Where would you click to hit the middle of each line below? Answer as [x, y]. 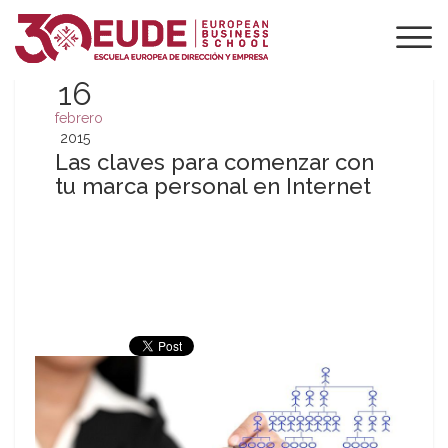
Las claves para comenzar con [214, 162]
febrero [79, 118]
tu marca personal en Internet [213, 186]
